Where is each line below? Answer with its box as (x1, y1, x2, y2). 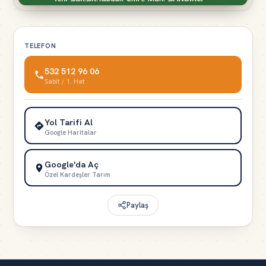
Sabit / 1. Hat (44, 77, 85, 85)
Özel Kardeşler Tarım (44, 170, 110, 179)
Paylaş (126, 200, 148, 211)
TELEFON (24, 42, 56, 50)
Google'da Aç (44, 158, 99, 170)
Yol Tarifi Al (44, 116, 93, 128)
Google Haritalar (44, 128, 97, 137)
